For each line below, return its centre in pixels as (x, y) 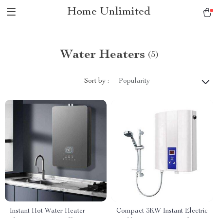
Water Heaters (102, 55)
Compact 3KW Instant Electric (162, 211)
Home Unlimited (109, 12)
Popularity (134, 81)
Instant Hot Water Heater (47, 211)
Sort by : (97, 81)
